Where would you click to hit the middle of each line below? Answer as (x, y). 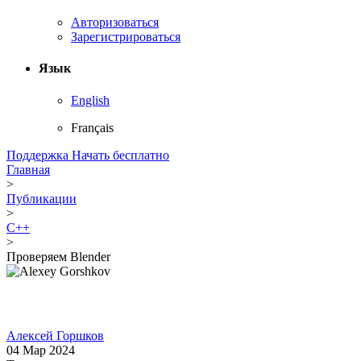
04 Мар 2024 (41, 350)
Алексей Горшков (55, 335)
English (90, 100)
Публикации (41, 198)
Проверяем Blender (58, 256)
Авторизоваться (115, 23)
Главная (28, 169)
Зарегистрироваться (126, 37)
